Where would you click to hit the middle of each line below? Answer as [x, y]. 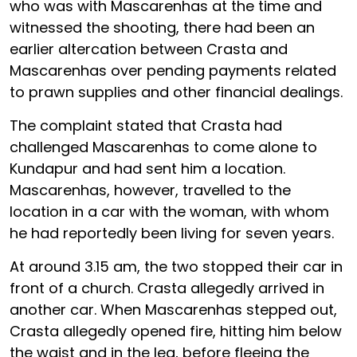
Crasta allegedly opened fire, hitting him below [176, 331]
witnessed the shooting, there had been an [162, 27]
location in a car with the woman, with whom [169, 211]
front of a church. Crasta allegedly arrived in [167, 288]
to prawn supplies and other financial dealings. [176, 92]
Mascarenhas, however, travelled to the [150, 190]
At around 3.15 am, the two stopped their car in [176, 266]
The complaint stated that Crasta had [146, 125]
